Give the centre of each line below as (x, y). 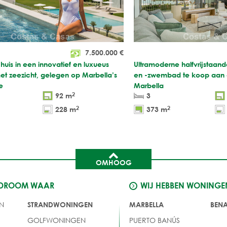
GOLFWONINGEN (57, 220)
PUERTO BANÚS (154, 220)
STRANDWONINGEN (60, 204)
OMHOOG (113, 162)
